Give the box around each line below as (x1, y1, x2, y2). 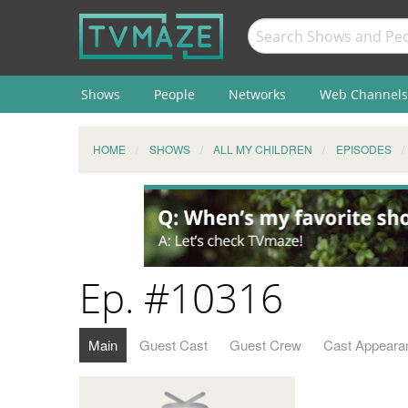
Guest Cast (139, 334, 208, 354)
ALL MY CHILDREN (213, 141, 312, 157)
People (153, 85, 195, 103)
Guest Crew (229, 334, 301, 354)
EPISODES (335, 141, 392, 157)
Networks (228, 85, 286, 103)
